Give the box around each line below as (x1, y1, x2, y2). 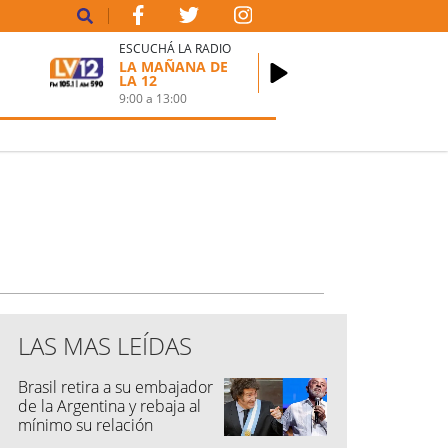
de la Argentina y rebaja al (18, 395, 201, 417)
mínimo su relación (18, 414, 153, 436)
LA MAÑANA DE (119, 56, 229, 76)
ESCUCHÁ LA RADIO (119, 39, 232, 57)
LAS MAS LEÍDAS (18, 329, 192, 362)
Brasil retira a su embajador (18, 376, 213, 398)
